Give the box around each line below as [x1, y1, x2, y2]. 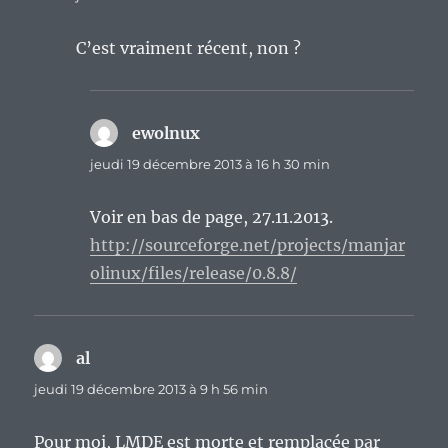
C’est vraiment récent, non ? [76, 37, 302, 58]
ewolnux [132, 122, 201, 143]
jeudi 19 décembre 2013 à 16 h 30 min [90, 155, 331, 172]
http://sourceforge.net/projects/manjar [90, 234, 406, 255]
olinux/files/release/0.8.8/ [90, 262, 298, 283]
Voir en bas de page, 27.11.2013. [90, 206, 334, 227]
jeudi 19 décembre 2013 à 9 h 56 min [34, 380, 269, 397]
